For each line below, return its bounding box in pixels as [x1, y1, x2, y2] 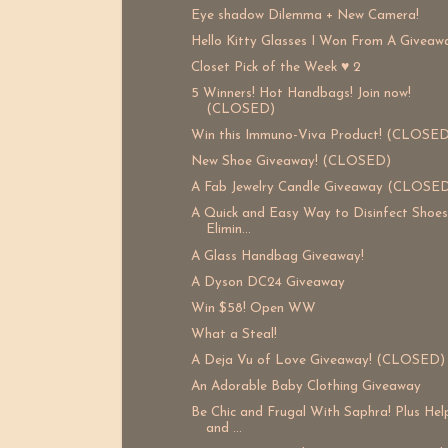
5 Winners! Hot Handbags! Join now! [190, 86, 411, 100]
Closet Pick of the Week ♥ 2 [190, 60, 360, 74]
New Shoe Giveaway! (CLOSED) [190, 155, 391, 169]
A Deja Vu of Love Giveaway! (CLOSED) [190, 354, 445, 368]
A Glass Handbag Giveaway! [190, 249, 364, 263]
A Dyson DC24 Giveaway [190, 275, 345, 289]
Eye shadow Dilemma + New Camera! [190, 8, 419, 22]
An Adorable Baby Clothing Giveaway [190, 380, 421, 394]
